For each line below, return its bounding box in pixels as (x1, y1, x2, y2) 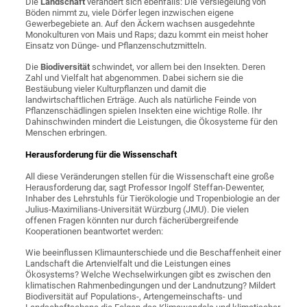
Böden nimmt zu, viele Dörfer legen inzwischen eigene (25, 8, 234, 19)
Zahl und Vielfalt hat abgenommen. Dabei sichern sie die (25, 73, 244, 84)
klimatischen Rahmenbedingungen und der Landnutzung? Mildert (25, 280, 276, 291)
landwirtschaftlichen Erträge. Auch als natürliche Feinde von (25, 95, 257, 106)
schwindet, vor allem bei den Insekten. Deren (92, 62, 266, 73)
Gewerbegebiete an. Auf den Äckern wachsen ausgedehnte (25, 19, 256, 29)
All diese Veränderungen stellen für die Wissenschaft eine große (25, 171, 275, 182)
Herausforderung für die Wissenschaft (25, 149, 177, 160)
